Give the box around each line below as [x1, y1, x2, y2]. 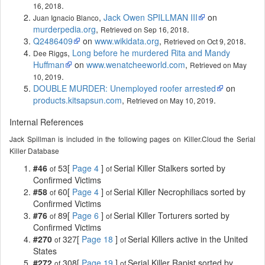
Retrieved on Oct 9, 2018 [164, 35, 244, 46]
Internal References [9, 115, 83, 128]
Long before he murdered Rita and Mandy [72, 46, 230, 59]
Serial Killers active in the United [128, 232, 248, 245]
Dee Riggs [33, 47, 67, 58]
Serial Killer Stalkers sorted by [114, 161, 225, 174]
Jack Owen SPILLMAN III [104, 11, 198, 23]
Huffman [33, 58, 64, 70]
